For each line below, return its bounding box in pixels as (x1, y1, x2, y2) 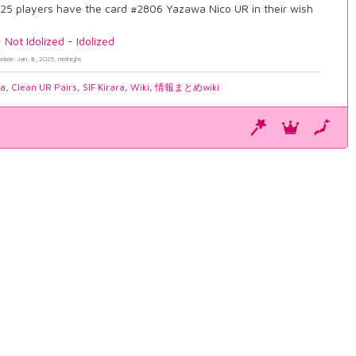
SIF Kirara (83, 82, 126, 93)
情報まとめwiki (155, 82, 220, 93)
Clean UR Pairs (11, 82, 78, 93)
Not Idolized (5, 34, 65, 48)
